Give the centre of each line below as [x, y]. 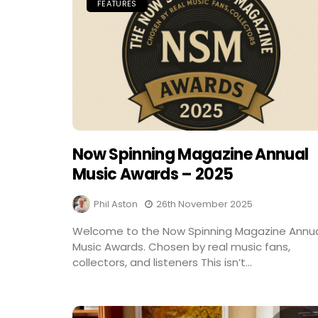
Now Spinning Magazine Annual [191, 154]
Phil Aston [116, 204]
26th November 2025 [204, 204]
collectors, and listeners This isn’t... [162, 262]
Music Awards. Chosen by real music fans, [181, 246]
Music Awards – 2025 [153, 174]
